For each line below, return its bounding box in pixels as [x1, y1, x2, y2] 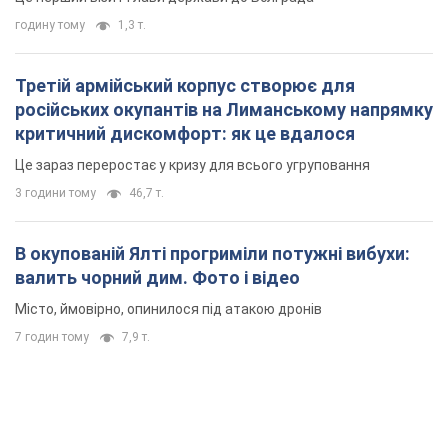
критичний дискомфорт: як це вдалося [15, 123, 355, 145]
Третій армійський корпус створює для [15, 75, 355, 97]
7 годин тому [15, 330, 89, 345]
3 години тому [15, 186, 96, 201]
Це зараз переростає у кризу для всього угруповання [15, 157, 370, 174]
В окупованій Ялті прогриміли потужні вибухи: [15, 243, 410, 265]
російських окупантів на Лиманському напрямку [15, 99, 433, 121]
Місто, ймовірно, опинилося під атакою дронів [15, 301, 322, 318]
